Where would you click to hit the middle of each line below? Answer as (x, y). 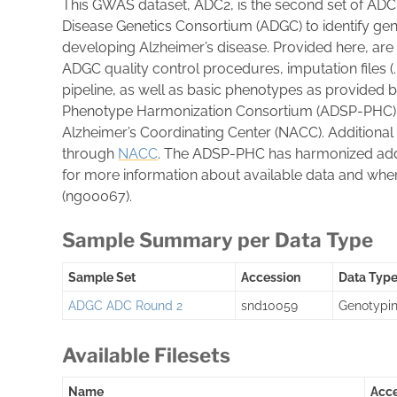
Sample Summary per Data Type (218, 241)
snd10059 (270, 305)
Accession (271, 276)
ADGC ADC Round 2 (126, 305)
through (90, 154)
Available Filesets (147, 356)
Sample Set (102, 276)
